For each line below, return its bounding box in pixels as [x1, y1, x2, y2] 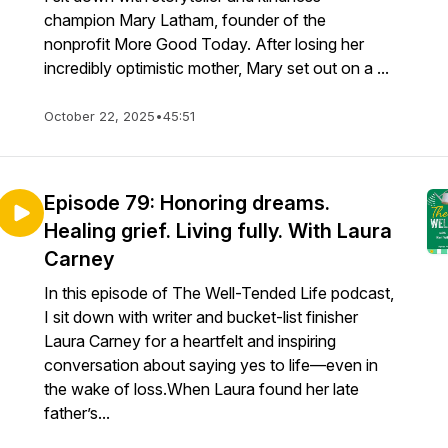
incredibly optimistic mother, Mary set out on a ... [44, 58, 389, 78]
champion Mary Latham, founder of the [44, 10, 326, 30]
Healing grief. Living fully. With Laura [44, 219, 392, 243]
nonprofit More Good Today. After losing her [44, 34, 364, 54]
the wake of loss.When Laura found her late [44, 379, 359, 399]
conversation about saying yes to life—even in [44, 355, 378, 375]
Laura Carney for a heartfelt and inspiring [44, 331, 336, 351]
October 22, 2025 [44, 108, 155, 124]
